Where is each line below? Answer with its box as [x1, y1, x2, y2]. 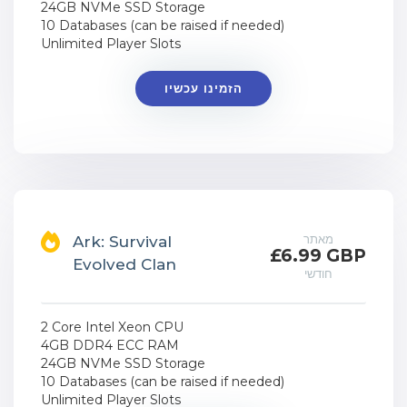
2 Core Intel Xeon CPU [41, 319, 184, 335]
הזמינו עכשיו [164, 81, 243, 95]
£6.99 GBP [270, 245, 366, 266]
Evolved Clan [73, 255, 176, 273]
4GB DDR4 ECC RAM [41, 337, 179, 353]
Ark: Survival [73, 233, 172, 251]
